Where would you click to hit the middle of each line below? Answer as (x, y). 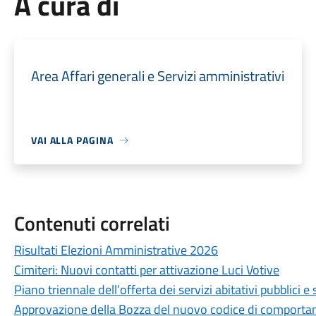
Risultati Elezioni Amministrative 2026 (116, 250)
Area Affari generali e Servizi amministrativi (157, 76)
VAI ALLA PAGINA (72, 140)
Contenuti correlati (92, 223)
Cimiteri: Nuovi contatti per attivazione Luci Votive (146, 270)
